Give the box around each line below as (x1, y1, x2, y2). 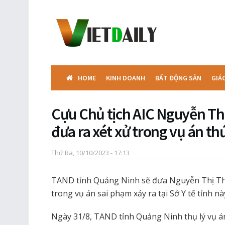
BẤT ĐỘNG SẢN (155, 73, 201, 82)
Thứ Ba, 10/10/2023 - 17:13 (51, 148, 130, 157)
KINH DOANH (106, 73, 145, 82)
